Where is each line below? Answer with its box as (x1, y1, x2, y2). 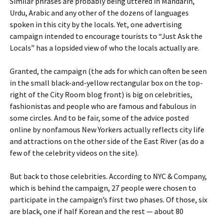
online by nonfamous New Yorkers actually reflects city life (10, 125, 204, 134)
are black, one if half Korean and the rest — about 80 (10, 206, 183, 216)
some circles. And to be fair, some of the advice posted (10, 113, 189, 123)
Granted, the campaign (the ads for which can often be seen (10, 66, 207, 76)
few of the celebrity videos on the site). (10, 148, 139, 158)
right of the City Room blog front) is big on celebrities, (10, 90, 192, 99)
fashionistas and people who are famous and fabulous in (10, 101, 196, 111)
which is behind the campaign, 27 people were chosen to (10, 183, 196, 193)
